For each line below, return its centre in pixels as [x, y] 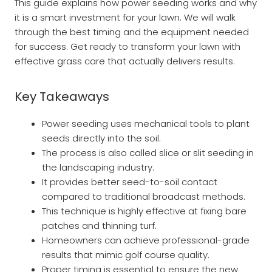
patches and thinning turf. [99, 226]
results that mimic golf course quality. [126, 255]
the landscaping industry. [98, 168]
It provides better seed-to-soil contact [130, 182]
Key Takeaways [62, 97]
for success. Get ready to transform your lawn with [127, 47]
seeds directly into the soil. [101, 138]
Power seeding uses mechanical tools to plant [146, 124]
